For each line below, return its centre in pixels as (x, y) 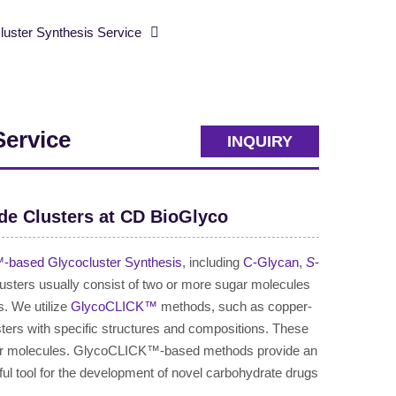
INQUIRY (260, 141)
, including (213, 262)
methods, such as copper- (235, 306)
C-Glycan (271, 262)
